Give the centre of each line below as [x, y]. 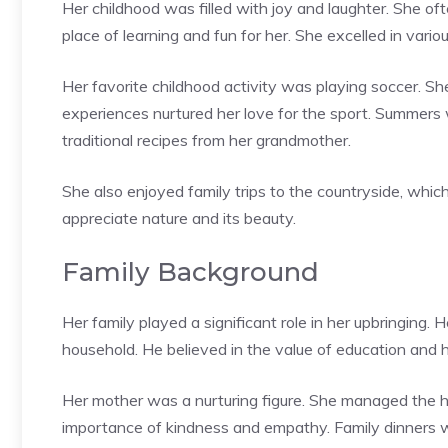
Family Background [190, 271]
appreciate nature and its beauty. [179, 217]
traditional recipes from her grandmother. [206, 139]
